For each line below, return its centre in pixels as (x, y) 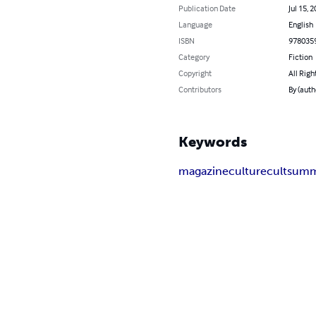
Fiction (300, 57)
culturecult (258, 171)
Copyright (195, 73)
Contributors (200, 90)
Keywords (213, 142)
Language (196, 25)
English (300, 25)
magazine (204, 171)
